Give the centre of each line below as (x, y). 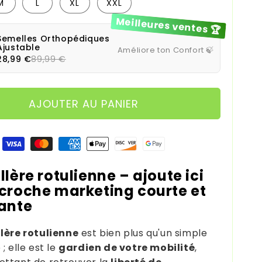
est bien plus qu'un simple (143, 233)
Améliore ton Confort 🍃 (166, 50)
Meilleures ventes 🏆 (168, 26)
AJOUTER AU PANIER (84, 104)
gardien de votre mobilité (127, 247)
